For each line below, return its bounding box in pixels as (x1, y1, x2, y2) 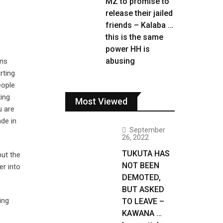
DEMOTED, (122, 173, 161, 182)
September (129, 126, 165, 134)
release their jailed (106, 8, 173, 18)
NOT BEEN (122, 161, 159, 170)
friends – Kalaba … (106, 20, 173, 30)
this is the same (106, 32, 163, 42)
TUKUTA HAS (122, 149, 170, 158)
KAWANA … (122, 209, 162, 218)
